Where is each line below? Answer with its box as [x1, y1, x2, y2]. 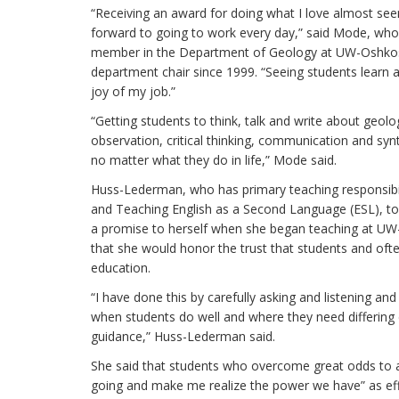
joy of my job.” [91, 83, 175, 101]
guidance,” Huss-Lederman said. [91, 328, 275, 346]
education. [91, 259, 151, 277]
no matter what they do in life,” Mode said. [91, 151, 337, 169]
